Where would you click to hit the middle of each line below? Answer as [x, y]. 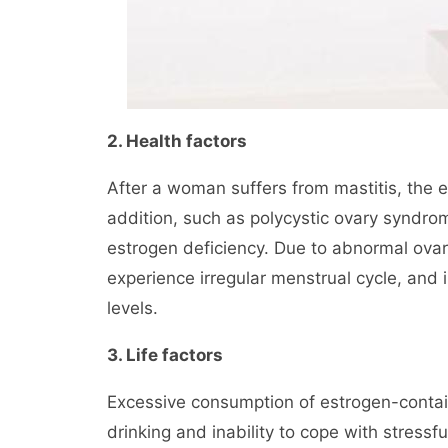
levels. [132, 308]
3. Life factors [165, 355]
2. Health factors [177, 141]
